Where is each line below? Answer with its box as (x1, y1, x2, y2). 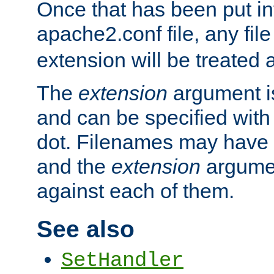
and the (37, 155, 111, 179)
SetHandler (61, 249, 183, 273)
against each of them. (37, 179, 234, 203)
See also (37, 215, 135, 242)
